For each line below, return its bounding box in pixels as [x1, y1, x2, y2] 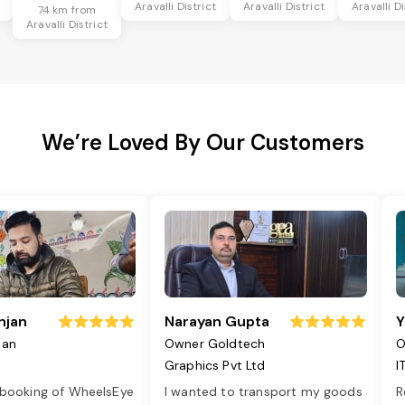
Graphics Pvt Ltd [165, 357, 266, 374]
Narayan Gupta [165, 312, 269, 332]
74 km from [37, 3, 97, 18]
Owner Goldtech [165, 335, 266, 353]
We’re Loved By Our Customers [41, 128, 364, 157]
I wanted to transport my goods [165, 383, 363, 400]
